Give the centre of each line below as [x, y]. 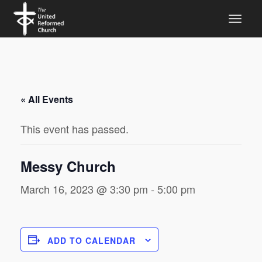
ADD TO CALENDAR [92, 241]
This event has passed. [75, 129]
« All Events [47, 99]
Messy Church [68, 166]
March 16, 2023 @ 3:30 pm [84, 189]
